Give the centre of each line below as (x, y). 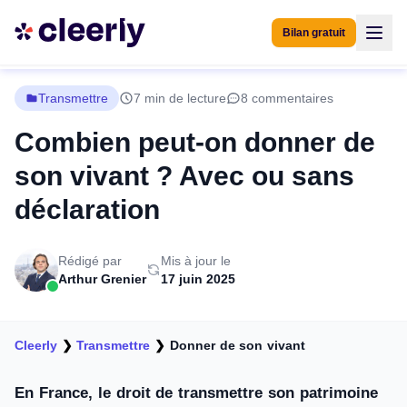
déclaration (87, 209)
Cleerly (36, 345)
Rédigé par (90, 261)
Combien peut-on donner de (195, 142)
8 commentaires (287, 98)
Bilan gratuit (314, 32)
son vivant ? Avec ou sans (184, 176)
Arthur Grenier (102, 279)
